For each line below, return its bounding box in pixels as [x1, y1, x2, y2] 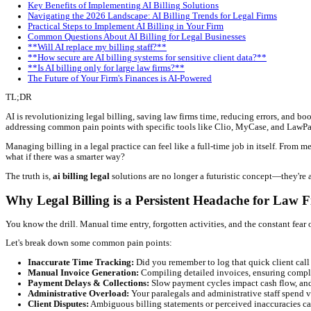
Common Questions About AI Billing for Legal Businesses [35, 117, 308, 130]
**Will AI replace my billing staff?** [35, 130, 208, 143]
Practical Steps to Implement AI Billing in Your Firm [35, 104, 280, 117]
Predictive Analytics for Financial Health [35, 52, 226, 65]
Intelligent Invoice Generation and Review [35, 26, 235, 39]
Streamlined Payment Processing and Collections [35, 39, 265, 51]
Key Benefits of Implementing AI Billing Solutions [35, 78, 274, 91]
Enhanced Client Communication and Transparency [35, 65, 279, 78]
